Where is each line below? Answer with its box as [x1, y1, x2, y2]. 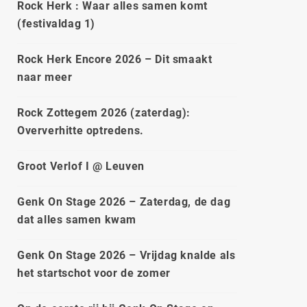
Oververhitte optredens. [17, 124, 144, 137]
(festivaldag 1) [17, 17, 95, 30]
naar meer [17, 71, 73, 84]
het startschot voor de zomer [17, 267, 171, 280]
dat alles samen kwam [17, 213, 136, 226]
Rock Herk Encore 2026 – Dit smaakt [17, 53, 212, 66]
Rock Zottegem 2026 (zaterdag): [17, 106, 191, 119]
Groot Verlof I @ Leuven [17, 160, 145, 173]
